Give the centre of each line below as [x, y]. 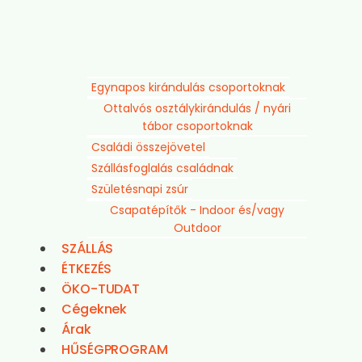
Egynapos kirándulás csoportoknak [188, 87]
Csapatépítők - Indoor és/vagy [197, 210]
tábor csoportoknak [197, 126]
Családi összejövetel [148, 147]
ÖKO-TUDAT [101, 289]
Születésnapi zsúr [140, 189]
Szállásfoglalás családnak [162, 168]
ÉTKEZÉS [87, 269]
